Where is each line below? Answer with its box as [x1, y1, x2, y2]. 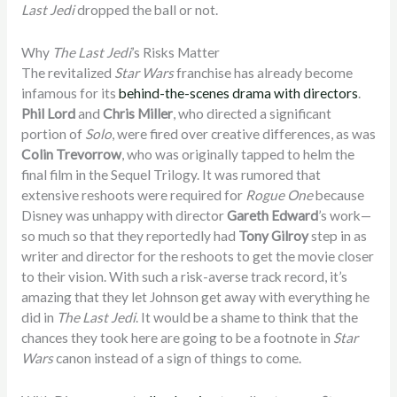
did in [20, 309, 57, 326]
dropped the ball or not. [74, 2, 218, 19]
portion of [20, 126, 85, 143]
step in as [307, 228, 367, 245]
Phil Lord [20, 105, 75, 122]
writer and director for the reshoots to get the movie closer [20, 248, 374, 265]
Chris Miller [102, 105, 173, 122]
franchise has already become [173, 65, 353, 82]
